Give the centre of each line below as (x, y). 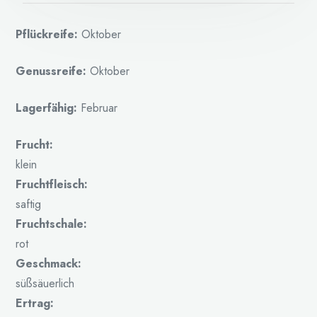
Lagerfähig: (48, 108)
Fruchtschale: (52, 224)
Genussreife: (51, 71)
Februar (99, 108)
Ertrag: (35, 304)
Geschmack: (49, 264)
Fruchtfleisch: (52, 185)
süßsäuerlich (45, 284)
